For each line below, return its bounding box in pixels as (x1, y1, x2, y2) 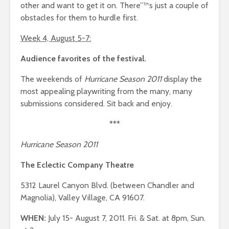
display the (162, 74, 202, 84)
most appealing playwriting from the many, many (20, 86, 192, 97)
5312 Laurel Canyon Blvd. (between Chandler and (20, 180, 194, 191)
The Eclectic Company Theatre (20, 160, 134, 170)
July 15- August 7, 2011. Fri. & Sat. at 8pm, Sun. (46, 213, 205, 223)
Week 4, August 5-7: (20, 33, 91, 43)
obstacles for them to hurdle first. (20, 13, 138, 23)
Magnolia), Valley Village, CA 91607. (20, 193, 145, 203)
